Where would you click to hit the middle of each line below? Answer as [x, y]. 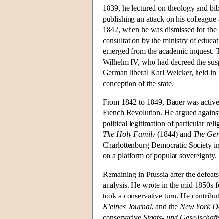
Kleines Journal [127, 206]
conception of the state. [138, 83]
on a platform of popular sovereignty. [160, 155]
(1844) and [174, 134]
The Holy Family [129, 134]
